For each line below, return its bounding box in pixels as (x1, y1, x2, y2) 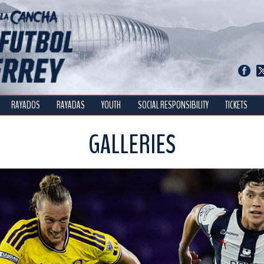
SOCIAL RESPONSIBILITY (137, 98, 209, 113)
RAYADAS (57, 98, 85, 113)
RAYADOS (11, 98, 40, 113)
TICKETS (225, 98, 248, 113)
